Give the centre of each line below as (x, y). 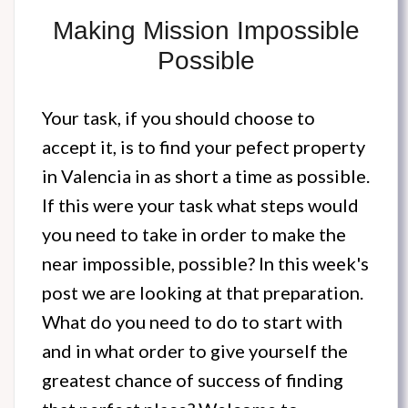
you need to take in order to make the (194, 235)
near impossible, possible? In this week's (205, 264)
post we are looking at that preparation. (203, 293)
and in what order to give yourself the (195, 351)
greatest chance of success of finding (193, 380)
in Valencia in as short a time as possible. (206, 176)
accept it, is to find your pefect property (204, 147)
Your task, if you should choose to (178, 118)
